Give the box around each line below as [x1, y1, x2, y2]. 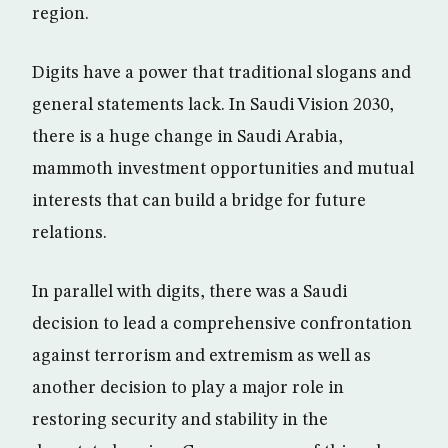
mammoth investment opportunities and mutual [32, 160, 414, 178]
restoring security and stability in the [32, 411, 328, 429]
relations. [32, 224, 107, 242]
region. [32, 5, 89, 23]
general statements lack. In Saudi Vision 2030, [32, 96, 394, 114]
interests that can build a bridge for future [32, 192, 366, 210]
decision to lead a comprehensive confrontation [32, 315, 412, 333]
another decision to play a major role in [32, 379, 344, 397]
